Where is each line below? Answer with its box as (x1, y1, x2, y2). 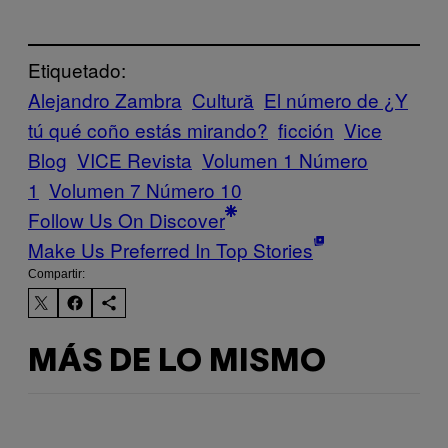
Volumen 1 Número (202, 146, 368, 174)
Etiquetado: (28, 56, 126, 84)
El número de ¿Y (264, 86, 408, 114)
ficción (278, 116, 334, 144)
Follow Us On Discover (28, 206, 225, 234)
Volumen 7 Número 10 (49, 176, 242, 204)
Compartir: (28, 267, 85, 282)
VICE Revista (77, 146, 192, 174)
